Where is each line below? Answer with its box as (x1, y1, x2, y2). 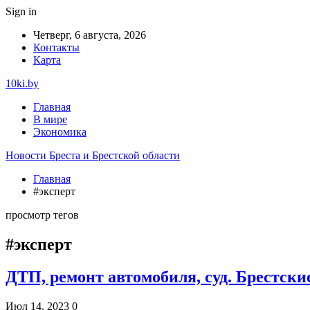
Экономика (33, 126, 86, 138)
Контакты (33, 42, 80, 53)
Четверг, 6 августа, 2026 (33, 29, 146, 41)
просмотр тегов (6, 209, 79, 221)
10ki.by (6, 77, 39, 89)
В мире (33, 113, 67, 125)
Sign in (6, 6, 37, 17)
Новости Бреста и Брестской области (6, 149, 180, 161)
